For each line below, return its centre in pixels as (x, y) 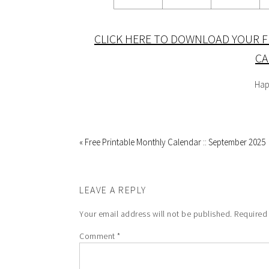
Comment (98, 236)
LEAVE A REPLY (113, 190)
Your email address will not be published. (156, 214)
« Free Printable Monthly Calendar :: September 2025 (172, 142)
